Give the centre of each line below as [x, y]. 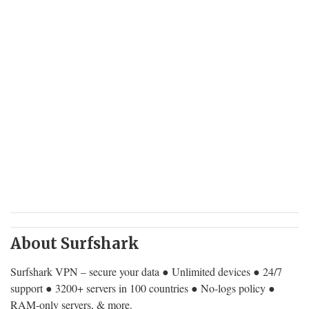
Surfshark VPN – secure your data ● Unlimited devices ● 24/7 [146, 271]
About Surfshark [75, 243]
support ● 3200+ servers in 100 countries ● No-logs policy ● [143, 288]
